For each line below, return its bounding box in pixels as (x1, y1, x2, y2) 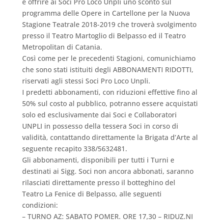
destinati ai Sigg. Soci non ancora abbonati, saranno (22, 166, 193, 176)
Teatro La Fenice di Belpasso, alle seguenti (22, 189, 162, 198)
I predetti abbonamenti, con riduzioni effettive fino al (22, 87, 197, 97)
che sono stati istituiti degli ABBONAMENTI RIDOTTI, (22, 65, 193, 74)
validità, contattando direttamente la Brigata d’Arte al (22, 133, 198, 142)
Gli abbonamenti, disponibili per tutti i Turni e (22, 155, 174, 165)
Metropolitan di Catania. (22, 42, 102, 52)
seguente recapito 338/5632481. (22, 144, 127, 153)
